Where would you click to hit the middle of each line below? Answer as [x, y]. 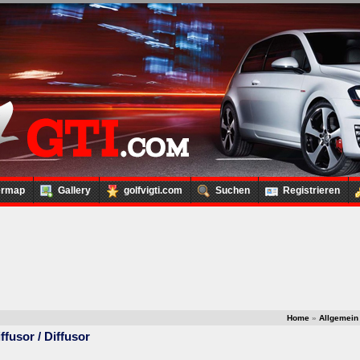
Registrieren [311, 190]
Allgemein [339, 318]
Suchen [233, 190]
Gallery [74, 190]
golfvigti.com [153, 190]
